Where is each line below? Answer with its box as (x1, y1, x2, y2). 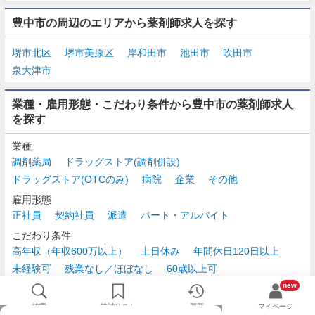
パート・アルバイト (141, 209, 229, 221)
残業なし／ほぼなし (65, 262, 153, 274)
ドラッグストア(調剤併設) (65, 155, 180, 167)
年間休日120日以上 (193, 245, 279, 257)
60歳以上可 (167, 262, 217, 274)
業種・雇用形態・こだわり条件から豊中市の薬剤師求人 (12, 98, 293, 110)
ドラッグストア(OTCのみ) (12, 173, 129, 185)
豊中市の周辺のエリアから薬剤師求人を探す (12, 16, 237, 29)
